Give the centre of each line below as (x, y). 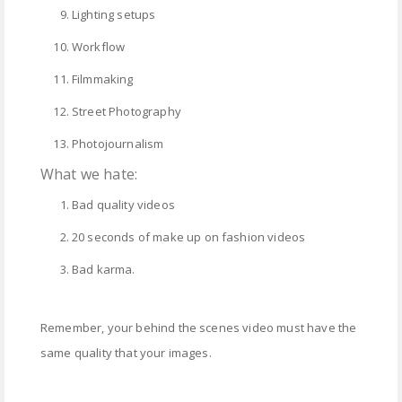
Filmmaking (103, 79)
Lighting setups (114, 15)
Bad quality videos (125, 205)
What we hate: (89, 175)
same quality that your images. (126, 353)
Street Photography (127, 112)
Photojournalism (118, 144)
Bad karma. (105, 270)
